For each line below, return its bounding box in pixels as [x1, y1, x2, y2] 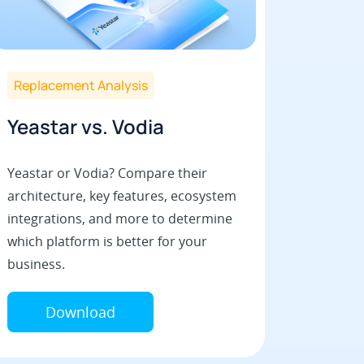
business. [6, 254, 65, 273]
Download [45, 301, 115, 322]
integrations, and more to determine [6, 209, 232, 227]
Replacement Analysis [13, 76, 148, 94]
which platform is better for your [6, 232, 207, 250]
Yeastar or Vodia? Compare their [6, 163, 207, 182]
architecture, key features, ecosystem [6, 186, 236, 205]
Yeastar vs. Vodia [6, 112, 164, 140]
